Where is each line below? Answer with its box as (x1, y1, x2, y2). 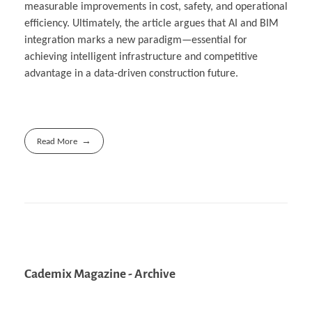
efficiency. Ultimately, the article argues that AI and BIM (24, 18, 279, 30)
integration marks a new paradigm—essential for (24, 35, 247, 47)
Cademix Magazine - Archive (24, 267, 175, 281)
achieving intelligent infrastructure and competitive (24, 52, 258, 63)
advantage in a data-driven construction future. (24, 68, 238, 80)
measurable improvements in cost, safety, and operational (24, 1, 288, 13)
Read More (37, 137, 78, 147)
